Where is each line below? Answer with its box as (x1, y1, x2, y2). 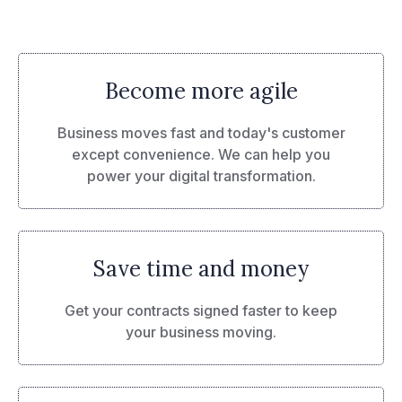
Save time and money (93, 254, 309, 283)
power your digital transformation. (86, 166, 316, 185)
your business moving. (126, 322, 276, 341)
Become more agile (104, 76, 298, 105)
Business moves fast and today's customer (57, 123, 345, 142)
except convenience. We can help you (72, 144, 330, 163)
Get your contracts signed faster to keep (65, 301, 337, 319)
